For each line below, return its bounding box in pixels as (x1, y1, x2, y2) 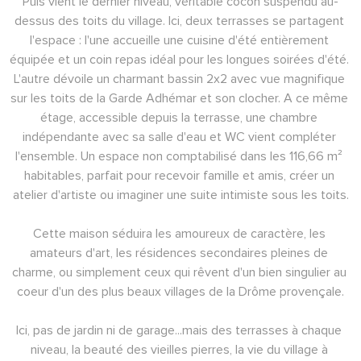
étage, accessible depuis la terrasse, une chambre (40, 109, 321, 126)
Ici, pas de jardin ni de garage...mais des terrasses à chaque (16, 322, 345, 338)
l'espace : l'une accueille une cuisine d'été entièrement (29, 31, 332, 48)
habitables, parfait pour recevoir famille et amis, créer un (23, 167, 338, 184)
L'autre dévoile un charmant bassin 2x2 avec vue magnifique (13, 70, 348, 87)
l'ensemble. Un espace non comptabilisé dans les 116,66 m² (15, 147, 346, 164)
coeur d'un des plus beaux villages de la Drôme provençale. (17, 283, 344, 300)
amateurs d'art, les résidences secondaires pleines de (30, 244, 331, 261)
